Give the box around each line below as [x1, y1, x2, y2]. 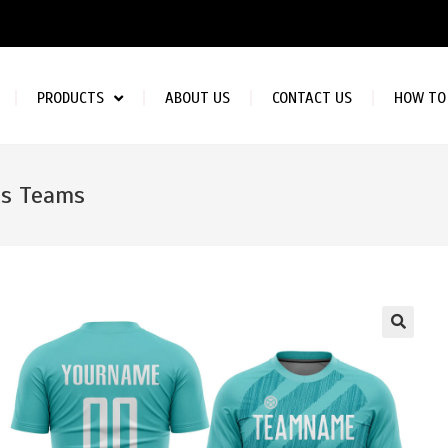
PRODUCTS [36, 89, 104, 108]
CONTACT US [271, 89, 352, 108]
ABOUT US [164, 89, 230, 108]
